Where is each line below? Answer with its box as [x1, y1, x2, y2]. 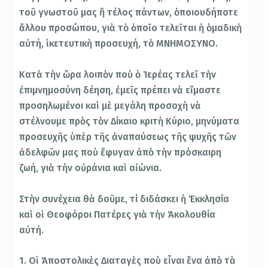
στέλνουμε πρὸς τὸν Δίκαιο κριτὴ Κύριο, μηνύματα [19, 115, 240, 127]
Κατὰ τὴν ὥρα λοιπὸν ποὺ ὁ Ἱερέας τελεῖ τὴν [19, 69, 217, 81]
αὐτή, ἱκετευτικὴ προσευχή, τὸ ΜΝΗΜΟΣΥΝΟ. [19, 38, 218, 50]
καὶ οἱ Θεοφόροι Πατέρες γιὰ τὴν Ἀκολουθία [19, 208, 216, 220]
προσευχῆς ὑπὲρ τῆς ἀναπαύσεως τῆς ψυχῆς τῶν [19, 131, 237, 143]
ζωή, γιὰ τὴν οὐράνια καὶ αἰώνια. [19, 162, 162, 174]
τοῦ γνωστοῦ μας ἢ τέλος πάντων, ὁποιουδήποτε [19, 7, 239, 19]
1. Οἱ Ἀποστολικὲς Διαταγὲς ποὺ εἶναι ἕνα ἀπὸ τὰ [19, 255, 236, 267]
